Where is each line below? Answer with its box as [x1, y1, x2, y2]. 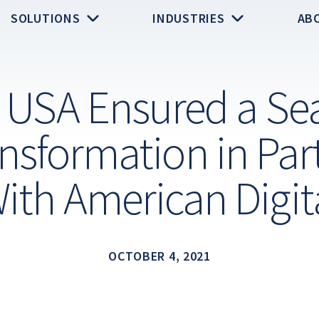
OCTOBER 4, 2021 [108, 247, 211, 264]
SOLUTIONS [11, 10, 84, 27]
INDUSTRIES [152, 10, 229, 27]
